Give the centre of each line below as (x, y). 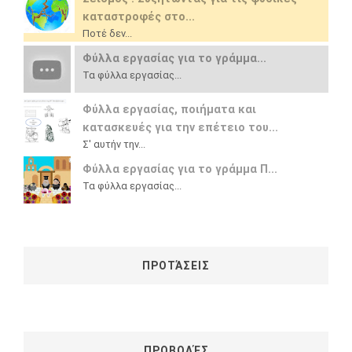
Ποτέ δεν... (107, 33)
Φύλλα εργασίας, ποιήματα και (169, 110)
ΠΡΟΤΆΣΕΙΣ (176, 266)
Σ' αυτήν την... (114, 144)
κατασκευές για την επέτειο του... (180, 128)
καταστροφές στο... (139, 17)
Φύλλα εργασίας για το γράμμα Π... (180, 169)
